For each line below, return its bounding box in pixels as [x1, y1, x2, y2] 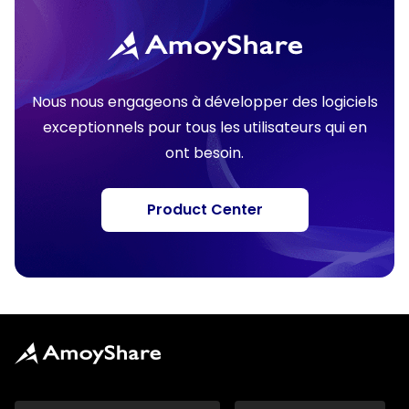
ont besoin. [165, 142, 244, 163]
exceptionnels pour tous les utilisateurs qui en [42, 116, 367, 138]
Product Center [146, 199, 263, 221]
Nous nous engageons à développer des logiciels [31, 90, 378, 112]
